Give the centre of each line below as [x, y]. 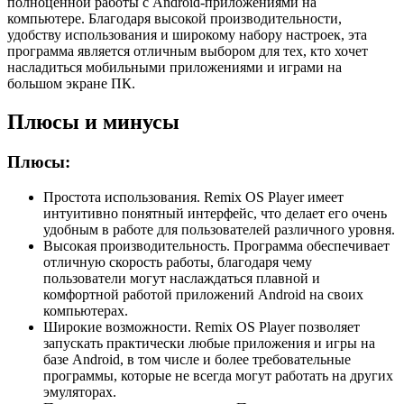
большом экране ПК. [71, 84]
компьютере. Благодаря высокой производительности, [174, 19]
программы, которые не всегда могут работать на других [218, 375]
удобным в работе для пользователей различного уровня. [219, 229]
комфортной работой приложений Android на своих [203, 294]
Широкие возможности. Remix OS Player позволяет [202, 326]
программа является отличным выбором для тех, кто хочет [188, 51]
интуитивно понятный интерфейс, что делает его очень [215, 213]
